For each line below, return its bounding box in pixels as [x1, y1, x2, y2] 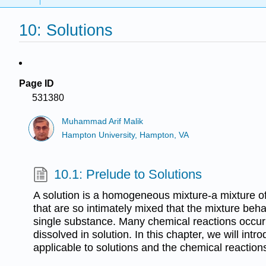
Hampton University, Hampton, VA [62, 130, 189, 140]
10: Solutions [19, 21, 113, 40]
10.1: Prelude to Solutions [54, 166, 202, 182]
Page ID [19, 78, 54, 88]
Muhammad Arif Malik [62, 117, 144, 126]
